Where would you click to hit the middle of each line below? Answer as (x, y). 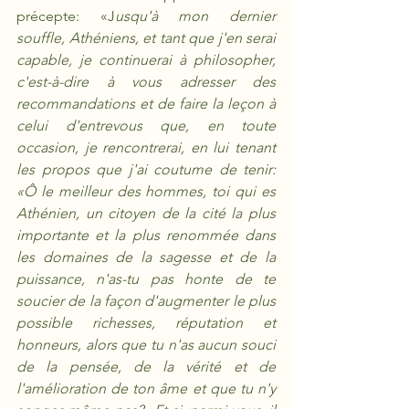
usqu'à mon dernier (195, 16)
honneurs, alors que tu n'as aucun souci (146, 345)
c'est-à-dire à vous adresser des (146, 82)
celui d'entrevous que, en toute (146, 126)
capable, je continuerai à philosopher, (146, 60)
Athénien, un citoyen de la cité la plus (146, 213)
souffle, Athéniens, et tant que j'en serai (146, 38)
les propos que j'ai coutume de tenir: (146, 169)
